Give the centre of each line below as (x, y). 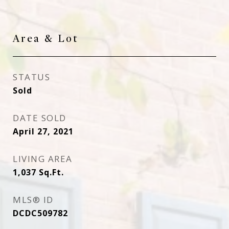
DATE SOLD (40, 118)
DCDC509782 (40, 213)
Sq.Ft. (51, 172)
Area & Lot (45, 39)
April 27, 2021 (43, 131)
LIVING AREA (43, 159)
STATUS (31, 77)
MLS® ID (33, 200)
